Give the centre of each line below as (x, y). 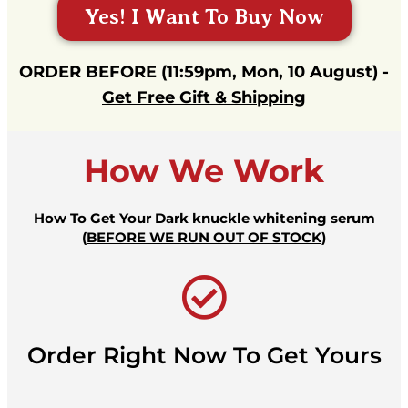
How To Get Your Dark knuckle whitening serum (204, 218)
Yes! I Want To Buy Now (204, 16)
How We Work (204, 170)
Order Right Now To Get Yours (204, 355)
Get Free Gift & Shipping (204, 97)
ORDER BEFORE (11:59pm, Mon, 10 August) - (204, 71)
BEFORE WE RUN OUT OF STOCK (204, 237)
